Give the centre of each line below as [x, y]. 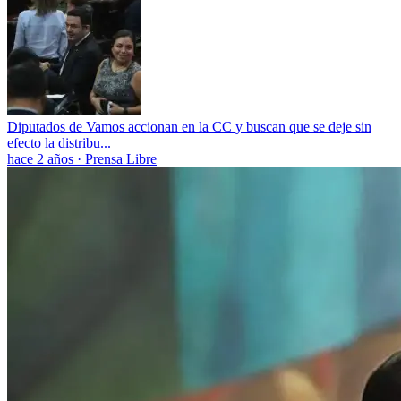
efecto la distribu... [59, 142]
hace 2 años [40, 158]
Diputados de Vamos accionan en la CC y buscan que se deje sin [189, 126]
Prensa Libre [121, 158]
